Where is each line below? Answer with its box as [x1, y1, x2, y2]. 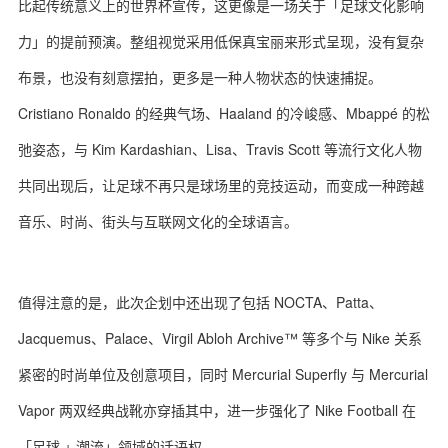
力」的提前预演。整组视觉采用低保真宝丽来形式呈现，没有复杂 [18, 31, 424, 51]
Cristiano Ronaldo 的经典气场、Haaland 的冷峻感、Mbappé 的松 [18, 103, 430, 123]
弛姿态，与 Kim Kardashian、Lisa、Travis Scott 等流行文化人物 [18, 139, 422, 159]
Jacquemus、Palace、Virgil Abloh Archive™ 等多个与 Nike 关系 [18, 328, 422, 348]
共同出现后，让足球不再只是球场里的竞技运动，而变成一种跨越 [18, 175, 424, 195]
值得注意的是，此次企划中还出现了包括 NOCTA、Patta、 [18, 292, 383, 312]
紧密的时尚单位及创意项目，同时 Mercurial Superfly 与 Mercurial [18, 364, 428, 384]
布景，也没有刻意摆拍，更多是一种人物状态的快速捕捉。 [18, 67, 382, 87]
